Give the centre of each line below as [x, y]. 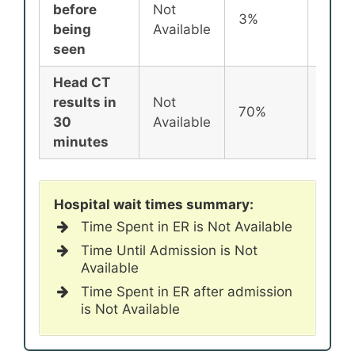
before [75, 10]
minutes [81, 142]
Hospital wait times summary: [154, 204]
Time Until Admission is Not [169, 250]
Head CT [82, 83]
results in [85, 103]
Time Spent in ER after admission [187, 291]
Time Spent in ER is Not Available [187, 226]
